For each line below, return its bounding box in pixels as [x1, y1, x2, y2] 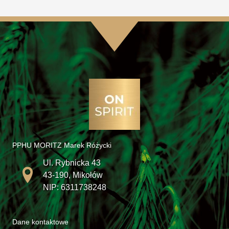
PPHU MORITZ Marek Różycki [12, 142, 111, 150]
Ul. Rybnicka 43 [43, 158, 101, 168]
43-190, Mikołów [43, 171, 103, 180]
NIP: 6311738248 [43, 183, 106, 192]
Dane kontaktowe [12, 218, 68, 226]
